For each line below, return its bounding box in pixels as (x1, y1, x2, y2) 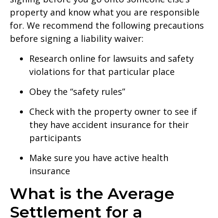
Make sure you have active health (29, 152, 168, 164)
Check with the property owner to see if (29, 106, 197, 118)
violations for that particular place (29, 66, 175, 78)
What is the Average (10, 184, 174, 203)
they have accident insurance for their (29, 119, 189, 131)
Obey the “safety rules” (29, 86, 125, 98)
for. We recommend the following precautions (10, 19, 204, 31)
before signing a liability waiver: (10, 32, 144, 44)
